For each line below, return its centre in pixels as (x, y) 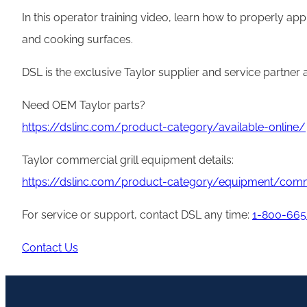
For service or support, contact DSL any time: (137, 214)
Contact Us (50, 247)
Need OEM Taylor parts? (84, 105)
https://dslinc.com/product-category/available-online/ (164, 127)
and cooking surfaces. (77, 39)
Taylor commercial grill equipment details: (128, 160)
